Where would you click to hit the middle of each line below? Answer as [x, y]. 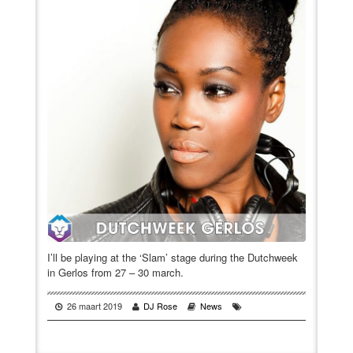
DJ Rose [160, 305]
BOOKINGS [79, 70]
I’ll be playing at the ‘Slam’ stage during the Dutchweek [173, 257]
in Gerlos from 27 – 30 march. [115, 272]
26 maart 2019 [95, 305]
